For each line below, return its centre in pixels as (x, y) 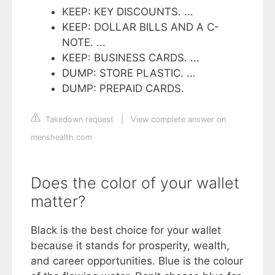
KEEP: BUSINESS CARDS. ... (131, 58)
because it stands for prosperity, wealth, (130, 245)
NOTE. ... (84, 43)
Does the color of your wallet (135, 183)
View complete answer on (178, 119)
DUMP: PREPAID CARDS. (123, 89)
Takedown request (78, 119)
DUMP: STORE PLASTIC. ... (129, 73)
